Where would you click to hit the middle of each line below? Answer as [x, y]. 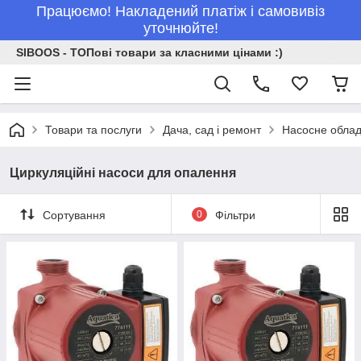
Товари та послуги [93, 130]
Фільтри [235, 215]
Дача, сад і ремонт [212, 130]
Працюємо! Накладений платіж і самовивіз [180, 11]
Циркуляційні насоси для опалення [123, 173]
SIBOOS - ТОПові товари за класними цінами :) [149, 52]
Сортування [74, 215]
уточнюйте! [180, 28]
